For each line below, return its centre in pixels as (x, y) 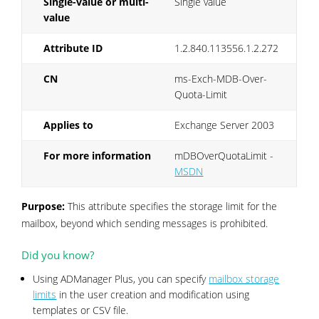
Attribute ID (73, 48)
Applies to (70, 125)
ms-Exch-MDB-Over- (221, 78)
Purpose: (43, 206)
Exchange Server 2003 (225, 125)
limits (45, 294)
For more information (98, 155)
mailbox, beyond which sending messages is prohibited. (145, 223)
